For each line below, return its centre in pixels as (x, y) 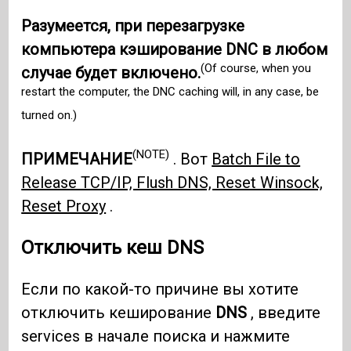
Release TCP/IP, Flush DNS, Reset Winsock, (172, 182)
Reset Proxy (64, 206)
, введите (284, 312)
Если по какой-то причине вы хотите (160, 289)
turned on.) (49, 116)
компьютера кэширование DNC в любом (175, 49)
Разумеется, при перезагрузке (133, 25)
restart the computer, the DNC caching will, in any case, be (170, 92)
